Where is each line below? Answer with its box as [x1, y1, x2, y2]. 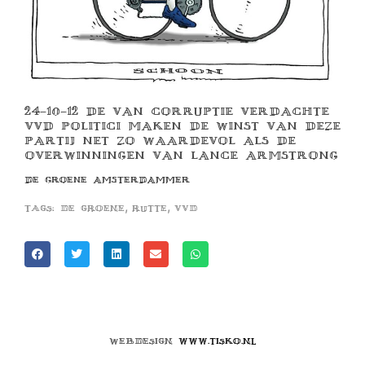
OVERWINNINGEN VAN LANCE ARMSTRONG [24, 147, 338, 164]
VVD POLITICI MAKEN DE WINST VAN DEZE [24, 118, 341, 134]
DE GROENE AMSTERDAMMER [24, 174, 190, 187]
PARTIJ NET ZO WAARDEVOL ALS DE [24, 133, 296, 149]
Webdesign [108, 334, 178, 347]
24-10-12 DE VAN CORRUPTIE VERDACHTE [24, 103, 329, 120]
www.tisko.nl [178, 334, 257, 347]
